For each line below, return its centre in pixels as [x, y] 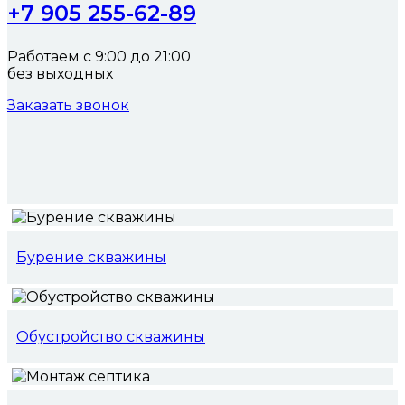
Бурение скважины [91, 258]
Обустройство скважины [111, 337]
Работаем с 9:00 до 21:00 [101, 57]
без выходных [60, 74]
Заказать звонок [68, 106]
